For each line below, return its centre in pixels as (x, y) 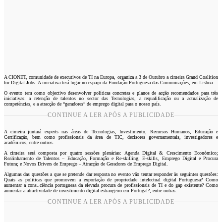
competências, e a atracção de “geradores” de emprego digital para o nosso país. (83, 104)
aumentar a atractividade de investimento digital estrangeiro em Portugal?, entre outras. (90, 190)
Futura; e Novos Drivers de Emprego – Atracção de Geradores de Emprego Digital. (86, 164)
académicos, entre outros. (29, 142)
